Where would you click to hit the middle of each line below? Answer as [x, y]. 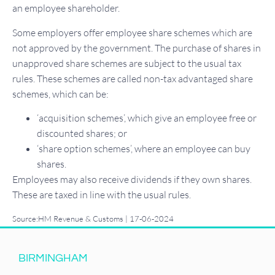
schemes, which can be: [60, 94]
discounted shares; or [82, 133]
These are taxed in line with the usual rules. [102, 194]
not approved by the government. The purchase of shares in [137, 48]
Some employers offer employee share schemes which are [132, 32]
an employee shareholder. [66, 8]
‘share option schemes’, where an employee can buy [144, 148]
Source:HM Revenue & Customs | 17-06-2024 [93, 219]
